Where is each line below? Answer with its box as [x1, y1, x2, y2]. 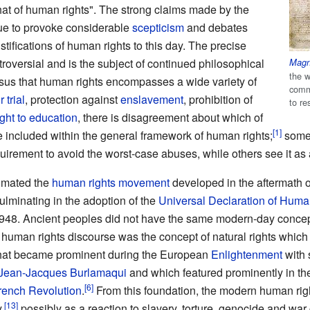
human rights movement [51, 174, 170, 191]
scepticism [131, 19, 184, 36]
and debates [183, 19, 248, 36]
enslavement [120, 91, 183, 108]
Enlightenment [210, 246, 282, 263]
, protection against [24, 91, 120, 108]
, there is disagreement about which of [77, 109, 263, 126]
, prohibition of [183, 91, 253, 108]
